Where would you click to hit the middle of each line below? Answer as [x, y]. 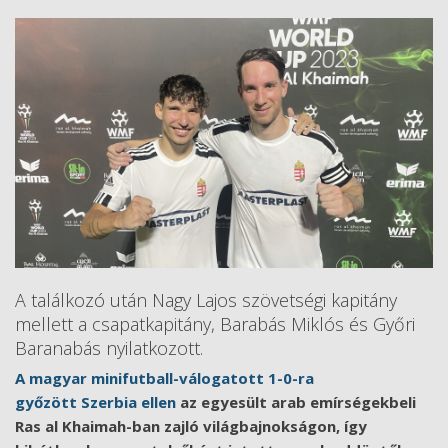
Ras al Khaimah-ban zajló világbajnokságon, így [191, 426]
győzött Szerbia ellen [95, 402]
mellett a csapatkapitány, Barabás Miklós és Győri [215, 324]
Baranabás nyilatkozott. [111, 348]
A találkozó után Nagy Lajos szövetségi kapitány [206, 300]
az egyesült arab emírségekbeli [296, 402]
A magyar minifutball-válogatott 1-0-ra [164, 378]
